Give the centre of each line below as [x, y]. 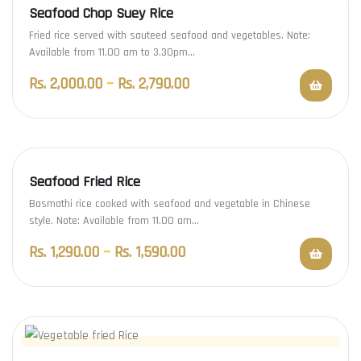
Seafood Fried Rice [85, 182]
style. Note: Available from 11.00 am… [114, 221]
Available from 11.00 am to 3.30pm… [112, 53]
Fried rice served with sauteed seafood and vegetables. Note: [170, 36]
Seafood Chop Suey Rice [101, 14]
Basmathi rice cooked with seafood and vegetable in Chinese [170, 204]
